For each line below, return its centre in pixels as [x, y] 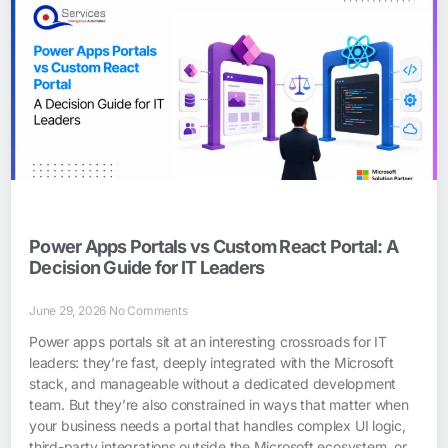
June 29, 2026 [69, 310]
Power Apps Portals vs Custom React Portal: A [214, 246]
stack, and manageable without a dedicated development [213, 383]
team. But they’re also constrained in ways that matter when [219, 404]
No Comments [148, 310]
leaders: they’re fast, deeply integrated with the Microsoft [211, 362]
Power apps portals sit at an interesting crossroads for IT [208, 341]
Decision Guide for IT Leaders [147, 267]
